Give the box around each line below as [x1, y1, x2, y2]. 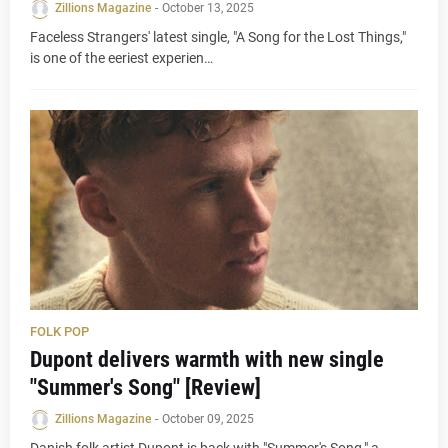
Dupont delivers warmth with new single [30, 347, 384, 372]
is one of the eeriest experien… [30, 50, 213, 66]
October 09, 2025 [162, 412, 254, 426]
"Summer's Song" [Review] [30, 375, 261, 400]
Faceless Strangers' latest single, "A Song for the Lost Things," [30, 29, 406, 45]
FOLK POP [30, 324, 89, 339]
